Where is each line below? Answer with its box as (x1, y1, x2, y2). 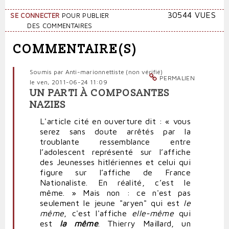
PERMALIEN (159, 74, 195, 82)
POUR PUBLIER (59, 12, 109, 20)
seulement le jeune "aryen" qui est (40, 198, 184, 208)
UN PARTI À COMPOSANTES (30, 87, 170, 100)
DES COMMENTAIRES (27, 22, 93, 30)
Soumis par (30, 68, 65, 76)
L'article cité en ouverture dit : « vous (40, 117, 191, 126)
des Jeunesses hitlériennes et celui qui (40, 157, 191, 167)
